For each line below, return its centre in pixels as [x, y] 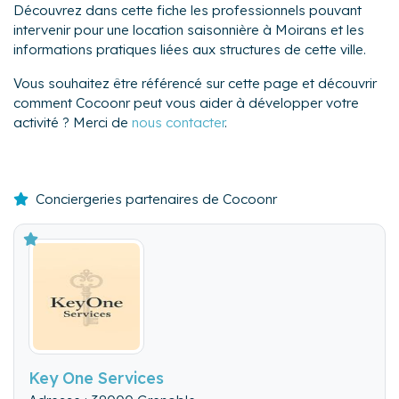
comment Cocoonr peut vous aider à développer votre [186, 102]
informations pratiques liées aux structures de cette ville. [190, 49]
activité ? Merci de [73, 122]
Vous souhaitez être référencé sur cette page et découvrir [195, 83]
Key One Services [96, 377]
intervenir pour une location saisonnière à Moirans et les [189, 29]
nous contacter [178, 122]
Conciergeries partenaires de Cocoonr [156, 199]
